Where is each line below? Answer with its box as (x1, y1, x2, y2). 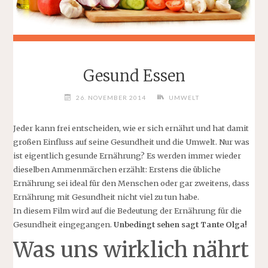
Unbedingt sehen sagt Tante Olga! (114, 220, 248, 230)
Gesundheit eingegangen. (13, 220, 114, 230)
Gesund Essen (83, 66, 185, 86)
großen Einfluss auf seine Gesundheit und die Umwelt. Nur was (13, 137, 250, 147)
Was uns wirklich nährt (13, 236, 249, 264)
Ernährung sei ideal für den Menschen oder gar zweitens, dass (13, 178, 250, 188)
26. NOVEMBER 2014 (75, 94, 146, 102)
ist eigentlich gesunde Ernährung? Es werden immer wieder (13, 151, 242, 161)
